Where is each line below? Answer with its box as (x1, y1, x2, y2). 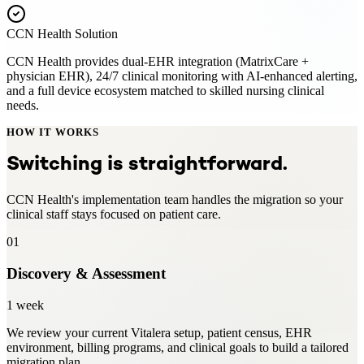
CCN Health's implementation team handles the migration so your (6, 193, 343, 207)
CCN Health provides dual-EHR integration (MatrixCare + (6, 54, 309, 68)
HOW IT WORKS (6, 125, 100, 138)
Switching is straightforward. (6, 155, 288, 176)
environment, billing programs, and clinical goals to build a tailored (6, 340, 349, 354)
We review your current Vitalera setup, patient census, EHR (6, 325, 312, 340)
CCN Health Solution (6, 26, 118, 41)
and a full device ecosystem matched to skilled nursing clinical (6, 83, 324, 97)
